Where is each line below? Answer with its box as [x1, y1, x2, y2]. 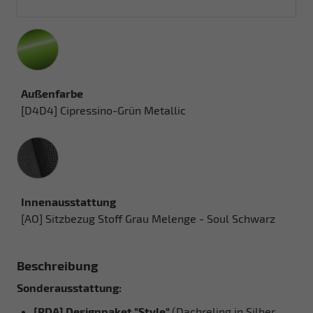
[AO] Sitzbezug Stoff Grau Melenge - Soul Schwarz [21, 211, 275, 225]
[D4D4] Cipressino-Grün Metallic [21, 103, 186, 117]
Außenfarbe [21, 86, 83, 100]
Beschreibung [17, 257, 98, 273]
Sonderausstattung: [17, 280, 122, 294]
